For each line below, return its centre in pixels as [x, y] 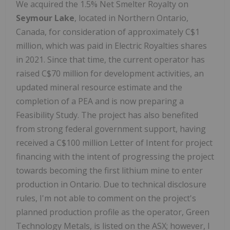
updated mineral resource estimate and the [99, 87]
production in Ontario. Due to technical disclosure [111, 184]
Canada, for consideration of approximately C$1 [108, 32]
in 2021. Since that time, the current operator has [110, 59]
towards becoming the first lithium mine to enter [109, 170]
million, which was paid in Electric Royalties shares [111, 45]
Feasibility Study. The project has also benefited [107, 115]
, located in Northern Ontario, [131, 18]
